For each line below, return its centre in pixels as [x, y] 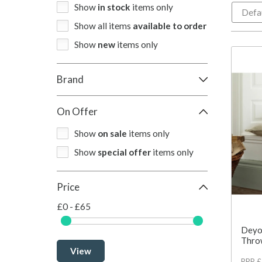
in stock [114, 7]
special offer [124, 152]
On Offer [77, 111]
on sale [112, 133]
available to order [170, 25]
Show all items [104, 25]
